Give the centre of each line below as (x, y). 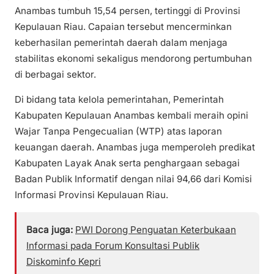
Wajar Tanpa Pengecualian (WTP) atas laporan (118, 131)
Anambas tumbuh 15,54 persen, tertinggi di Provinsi (128, 11)
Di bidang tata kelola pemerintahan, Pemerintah (119, 100)
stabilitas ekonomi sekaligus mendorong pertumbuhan (133, 59)
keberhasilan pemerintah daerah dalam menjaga (121, 43)
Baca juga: (50, 230)
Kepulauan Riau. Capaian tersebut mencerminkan (123, 27)
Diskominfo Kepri (64, 262)
